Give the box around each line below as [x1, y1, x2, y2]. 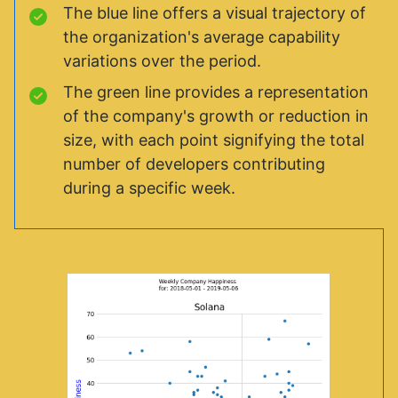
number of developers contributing [63, 154, 325, 173]
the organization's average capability [63, 27, 340, 46]
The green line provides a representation [63, 82, 369, 101]
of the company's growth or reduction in [63, 106, 369, 125]
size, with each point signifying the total [63, 130, 364, 149]
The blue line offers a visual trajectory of [63, 3, 366, 22]
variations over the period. [63, 51, 261, 70]
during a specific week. [63, 178, 235, 197]
